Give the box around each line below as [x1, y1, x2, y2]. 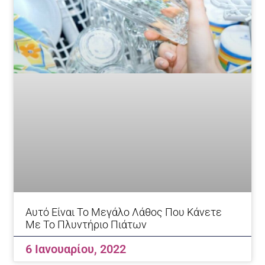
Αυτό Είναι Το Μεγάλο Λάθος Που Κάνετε [25, 205, 222, 218]
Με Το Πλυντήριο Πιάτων [25, 218, 147, 231]
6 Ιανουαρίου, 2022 [25, 241, 127, 256]
